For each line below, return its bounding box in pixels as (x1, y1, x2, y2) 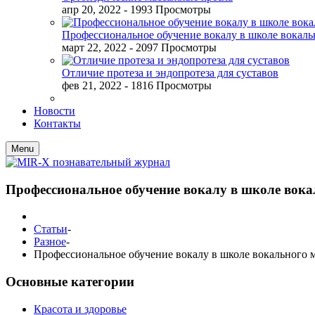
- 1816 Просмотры (124, 79, 212, 91)
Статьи (34, 223, 67, 236)
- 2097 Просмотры (129, 41, 217, 53)
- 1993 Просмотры (124, 4, 211, 15)
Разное (34, 236, 66, 248)
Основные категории (6, 274, 134, 290)
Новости (34, 105, 75, 117)
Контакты (34, 117, 81, 129)
